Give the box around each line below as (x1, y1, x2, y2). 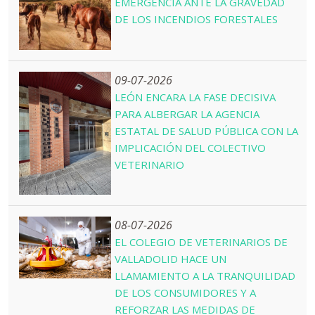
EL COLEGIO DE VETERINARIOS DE (115, 234, 288, 249)
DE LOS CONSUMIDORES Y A (115, 285, 257, 300)
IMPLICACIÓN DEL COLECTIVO (115, 140, 266, 155)
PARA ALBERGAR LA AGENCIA (115, 106, 260, 121)
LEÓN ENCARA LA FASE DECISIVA (115, 89, 276, 104)
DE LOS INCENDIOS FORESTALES (115, 12, 278, 27)
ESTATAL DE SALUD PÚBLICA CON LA (115, 123, 299, 138)
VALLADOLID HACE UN (115, 251, 227, 266)
